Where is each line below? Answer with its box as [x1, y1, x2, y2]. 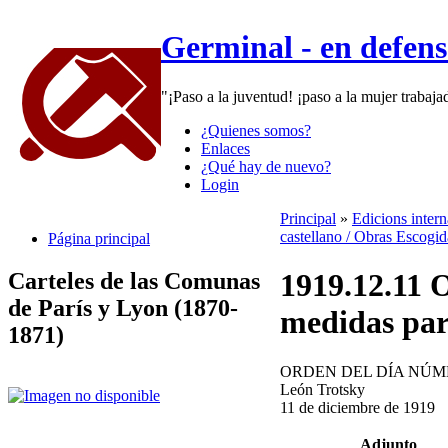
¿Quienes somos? [201, 121, 311, 139]
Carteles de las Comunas [8, 267, 260, 294]
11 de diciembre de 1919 [280, 398, 435, 416]
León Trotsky [280, 380, 365, 398]
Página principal [48, 229, 150, 247]
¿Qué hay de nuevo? [201, 157, 331, 175]
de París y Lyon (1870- [8, 294, 238, 321]
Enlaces [201, 139, 250, 157]
